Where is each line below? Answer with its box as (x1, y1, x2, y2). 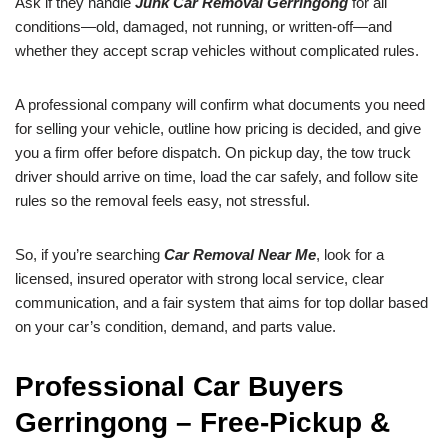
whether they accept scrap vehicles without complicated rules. (15, 42, 419, 60)
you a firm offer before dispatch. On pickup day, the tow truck (15, 144, 411, 162)
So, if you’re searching (15, 246, 164, 264)
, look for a (316, 246, 384, 264)
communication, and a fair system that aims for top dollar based (15, 294, 428, 312)
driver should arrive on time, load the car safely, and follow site (15, 168, 418, 186)
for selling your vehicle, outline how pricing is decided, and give (15, 120, 421, 138)
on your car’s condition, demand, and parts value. (15, 318, 336, 336)
